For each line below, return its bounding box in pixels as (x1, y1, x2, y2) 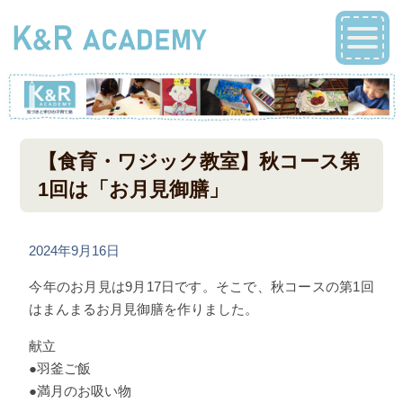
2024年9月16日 (29, 243, 121, 259)
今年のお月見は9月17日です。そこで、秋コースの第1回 (29, 279, 374, 295)
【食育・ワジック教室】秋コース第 (38, 150, 361, 174)
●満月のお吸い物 (29, 382, 132, 399)
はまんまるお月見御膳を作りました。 (29, 301, 259, 318)
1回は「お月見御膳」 (38, 178, 229, 201)
